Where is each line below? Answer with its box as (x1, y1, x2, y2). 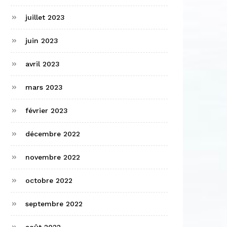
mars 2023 (25, 83, 63, 92)
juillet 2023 (25, 13, 65, 22)
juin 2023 (25, 36, 58, 45)
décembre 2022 (25, 130, 80, 138)
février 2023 (25, 106, 68, 115)
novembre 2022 (25, 153, 80, 162)
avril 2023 (25, 60, 60, 68)
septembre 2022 (25, 200, 83, 208)
